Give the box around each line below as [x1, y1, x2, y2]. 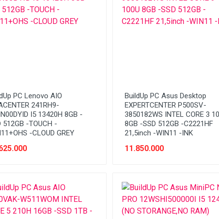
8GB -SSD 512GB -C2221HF [125, 119, 213, 128]
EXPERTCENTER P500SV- [125, 100, 206, 109]
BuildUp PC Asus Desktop [125, 91, 206, 100]
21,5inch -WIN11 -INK [125, 128, 193, 137]
